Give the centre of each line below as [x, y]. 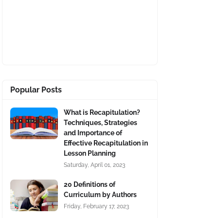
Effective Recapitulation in [106, 143]
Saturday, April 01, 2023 [94, 165]
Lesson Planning [90, 153]
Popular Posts [36, 90]
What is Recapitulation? [102, 112]
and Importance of [93, 133]
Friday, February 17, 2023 [96, 206]
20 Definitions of [90, 184]
